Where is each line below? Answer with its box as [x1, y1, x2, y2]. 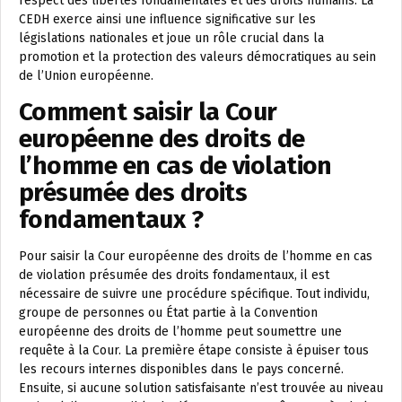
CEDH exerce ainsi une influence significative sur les [19, 12, 316, 28]
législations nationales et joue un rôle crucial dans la [19, 31, 324, 47]
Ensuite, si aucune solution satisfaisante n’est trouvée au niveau [19, 380, 383, 397]
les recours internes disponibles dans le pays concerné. [19, 362, 344, 378]
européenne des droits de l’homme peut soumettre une [19, 324, 342, 340]
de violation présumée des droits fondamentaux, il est [19, 267, 329, 284]
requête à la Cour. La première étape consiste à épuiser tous [19, 343, 369, 359]
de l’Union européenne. [19, 68, 153, 84]
